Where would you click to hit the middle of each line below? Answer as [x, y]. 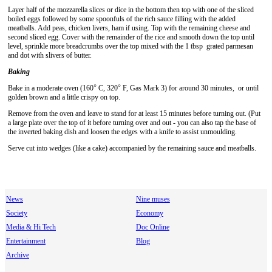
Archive [18, 255]
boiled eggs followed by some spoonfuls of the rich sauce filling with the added [122, 19]
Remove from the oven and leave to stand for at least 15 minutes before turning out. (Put [134, 114]
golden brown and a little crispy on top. [64, 97]
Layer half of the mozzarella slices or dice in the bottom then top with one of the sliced [131, 10]
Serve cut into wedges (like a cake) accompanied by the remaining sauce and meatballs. [132, 148]
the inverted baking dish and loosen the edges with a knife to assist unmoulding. [122, 132]
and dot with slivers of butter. [50, 55]
